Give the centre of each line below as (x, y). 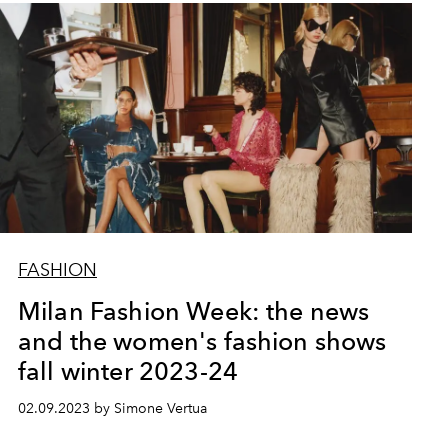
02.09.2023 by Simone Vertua (112, 408)
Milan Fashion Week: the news (193, 310)
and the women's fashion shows (202, 340)
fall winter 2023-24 (128, 370)
